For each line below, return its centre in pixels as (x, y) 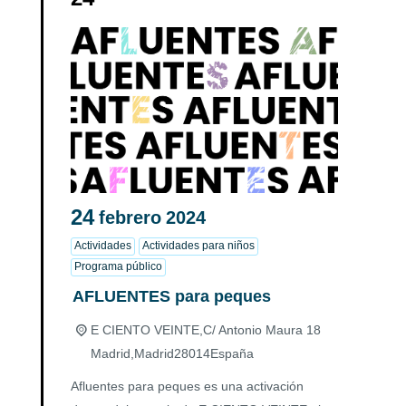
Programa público (118, 267)
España (232, 354)
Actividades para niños (198, 246)
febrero (130, 217)
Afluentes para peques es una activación (187, 387)
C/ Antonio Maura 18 (261, 330)
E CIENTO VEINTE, (146, 330)
